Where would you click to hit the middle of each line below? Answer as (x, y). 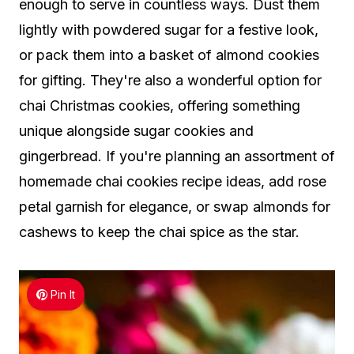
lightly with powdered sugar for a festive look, (169, 30)
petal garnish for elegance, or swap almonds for (175, 207)
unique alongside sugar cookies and (136, 131)
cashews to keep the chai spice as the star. (159, 232)
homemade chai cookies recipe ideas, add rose (173, 182)
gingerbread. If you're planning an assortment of (177, 156)
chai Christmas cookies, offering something (160, 106)
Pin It (63, 295)
